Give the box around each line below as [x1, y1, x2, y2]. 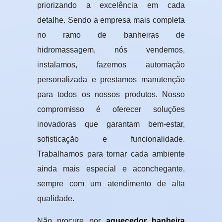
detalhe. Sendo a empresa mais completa [37, 16, 185, 25]
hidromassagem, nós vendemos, [37, 46, 185, 55]
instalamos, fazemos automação [37, 60, 185, 69]
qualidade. [37, 194, 74, 203]
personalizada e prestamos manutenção [37, 75, 185, 84]
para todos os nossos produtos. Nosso [37, 90, 185, 99]
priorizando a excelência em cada [37, 1, 185, 10]
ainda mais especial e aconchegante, [37, 165, 185, 173]
